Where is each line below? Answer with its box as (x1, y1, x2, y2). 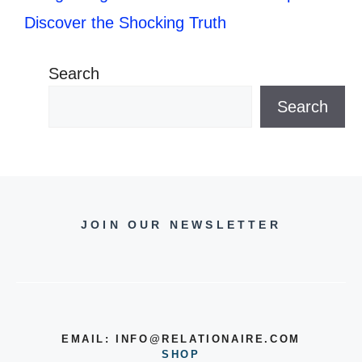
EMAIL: (61, 332, 116, 345)
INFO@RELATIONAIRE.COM (116, 332, 301, 345)
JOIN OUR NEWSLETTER (81, 217, 281, 231)
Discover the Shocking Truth (24, 13, 226, 32)
